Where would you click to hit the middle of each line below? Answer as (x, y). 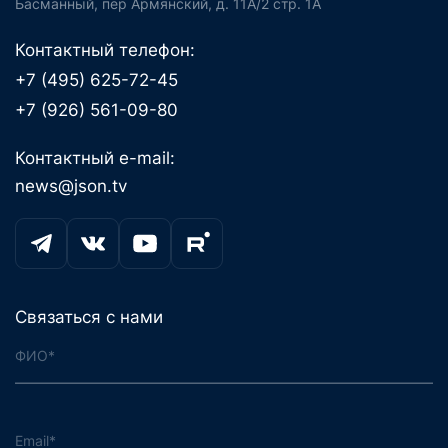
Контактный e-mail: (95, 158)
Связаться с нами (89, 316)
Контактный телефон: (105, 49)
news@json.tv (71, 186)
